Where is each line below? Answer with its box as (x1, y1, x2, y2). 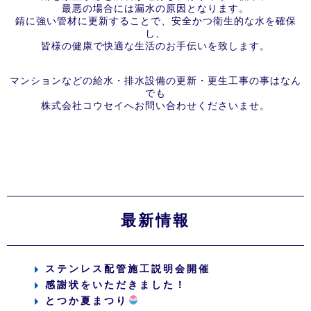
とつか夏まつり (45, 295, 128, 306)
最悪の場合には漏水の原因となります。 (62, 3, 249, 14)
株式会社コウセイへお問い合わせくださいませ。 (41, 100, 270, 111)
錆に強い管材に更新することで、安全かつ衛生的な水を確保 (15, 15, 296, 26)
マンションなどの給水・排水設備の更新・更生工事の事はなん (10, 75, 301, 86)
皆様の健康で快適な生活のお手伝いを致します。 (41, 40, 270, 51)
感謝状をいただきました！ (45, 279, 187, 290)
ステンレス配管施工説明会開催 (45, 263, 210, 274)
